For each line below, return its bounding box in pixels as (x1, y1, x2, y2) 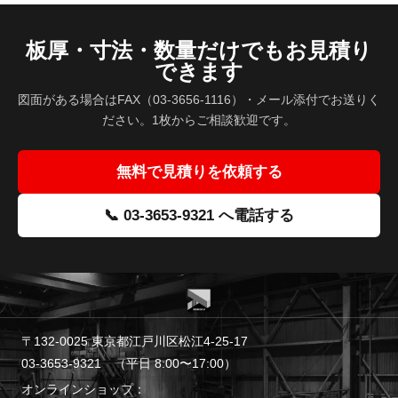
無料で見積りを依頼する (115, 163, 283, 180)
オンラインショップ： (21, 382, 146, 396)
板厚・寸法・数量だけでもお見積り (26, 38, 372, 62)
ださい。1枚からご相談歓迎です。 (102, 113, 296, 127)
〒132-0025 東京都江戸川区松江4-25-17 (21, 334, 248, 348)
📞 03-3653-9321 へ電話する (104, 207, 294, 224)
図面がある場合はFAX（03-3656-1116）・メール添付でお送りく (18, 92, 380, 107)
